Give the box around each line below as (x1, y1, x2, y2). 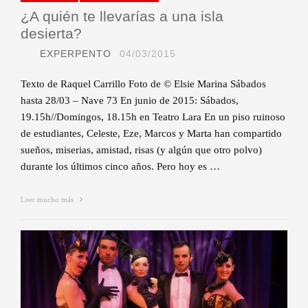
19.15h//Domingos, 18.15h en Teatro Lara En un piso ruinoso (21, 111, 285, 122)
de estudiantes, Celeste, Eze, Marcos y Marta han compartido (21, 127, 282, 139)
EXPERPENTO (40, 47, 111, 59)
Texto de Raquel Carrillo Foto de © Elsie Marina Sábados (21, 78, 266, 89)
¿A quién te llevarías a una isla (21, 8, 223, 24)
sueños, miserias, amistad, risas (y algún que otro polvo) (21, 144, 262, 155)
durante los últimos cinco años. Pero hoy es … (21, 160, 220, 172)
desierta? (21, 25, 82, 41)
